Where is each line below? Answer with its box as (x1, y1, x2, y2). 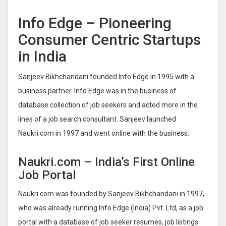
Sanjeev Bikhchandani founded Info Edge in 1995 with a (18, 72, 194, 81)
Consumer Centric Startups (18, 30, 201, 48)
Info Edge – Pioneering (18, 14, 172, 32)
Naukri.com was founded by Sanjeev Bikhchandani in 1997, (18, 189, 204, 198)
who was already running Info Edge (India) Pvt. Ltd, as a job (18, 203, 203, 212)
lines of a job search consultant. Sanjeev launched (18, 115, 176, 123)
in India (18, 47, 67, 65)
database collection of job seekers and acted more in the (18, 100, 198, 109)
